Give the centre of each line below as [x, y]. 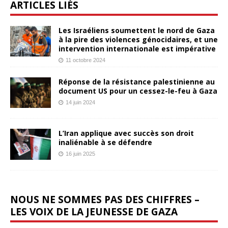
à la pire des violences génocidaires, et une [138, 40]
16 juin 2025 [80, 154]
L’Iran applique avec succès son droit [126, 133]
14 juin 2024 [80, 103]
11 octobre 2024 [85, 60]
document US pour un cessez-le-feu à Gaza [138, 91]
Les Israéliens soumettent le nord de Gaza [137, 31]
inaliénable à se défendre [105, 142]
